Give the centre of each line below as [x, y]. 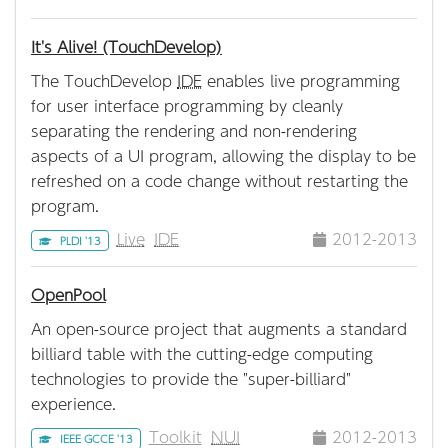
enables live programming [301, 81]
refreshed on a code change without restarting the [219, 181]
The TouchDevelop [104, 81]
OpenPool [68, 295]
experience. [73, 404]
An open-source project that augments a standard [219, 329]
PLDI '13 [80, 240]
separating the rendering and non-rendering [194, 131]
